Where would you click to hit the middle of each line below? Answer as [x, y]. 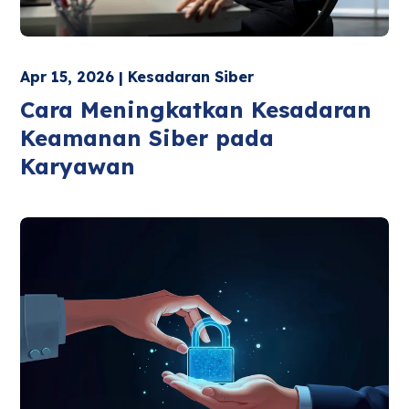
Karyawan [78, 166]
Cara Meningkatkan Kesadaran [196, 109]
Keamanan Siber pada [147, 137]
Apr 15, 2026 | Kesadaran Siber [137, 76]
